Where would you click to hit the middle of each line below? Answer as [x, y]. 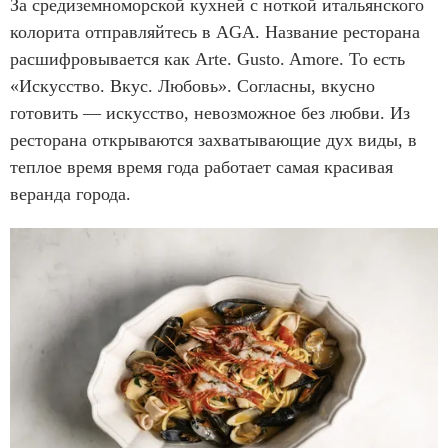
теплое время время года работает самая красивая [201, 167]
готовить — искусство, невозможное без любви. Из [210, 113]
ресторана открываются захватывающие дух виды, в [213, 140]
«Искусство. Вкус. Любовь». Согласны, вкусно [192, 86]
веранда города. [73, 194]
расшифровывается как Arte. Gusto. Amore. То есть [207, 59]
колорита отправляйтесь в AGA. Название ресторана [215, 32]
